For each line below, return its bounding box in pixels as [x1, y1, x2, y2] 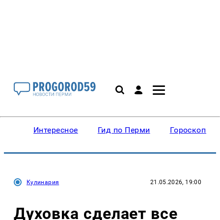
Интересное [33, 125, 78, 135]
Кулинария [27, 179, 59, 186]
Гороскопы [169, 125, 212, 135]
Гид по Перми [97, 125, 150, 135]
